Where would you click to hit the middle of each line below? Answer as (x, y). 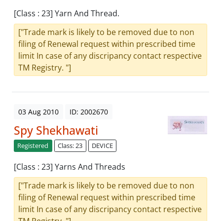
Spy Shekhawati (56, 130)
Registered (33, 146)
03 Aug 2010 (38, 112)
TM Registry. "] (45, 68)
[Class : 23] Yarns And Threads (70, 167)
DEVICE (102, 146)
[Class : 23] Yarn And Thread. (67, 14)
